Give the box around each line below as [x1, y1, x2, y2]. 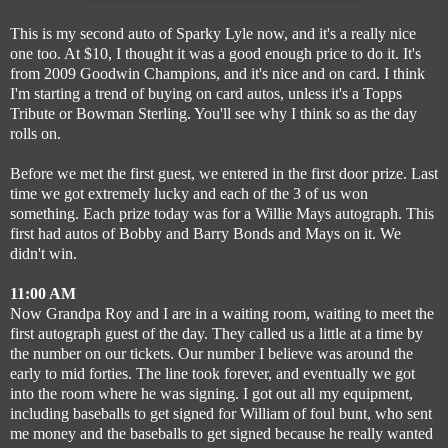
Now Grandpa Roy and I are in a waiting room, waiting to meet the [10, 304, 434, 322]
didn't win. [10, 244, 77, 262]
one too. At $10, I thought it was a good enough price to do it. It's [10, 44, 421, 62]
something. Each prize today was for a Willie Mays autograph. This [10, 204, 434, 222]
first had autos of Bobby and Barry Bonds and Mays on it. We [10, 224, 401, 242]
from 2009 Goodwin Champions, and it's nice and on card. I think [10, 64, 425, 82]
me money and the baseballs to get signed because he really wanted [10, 424, 433, 442]
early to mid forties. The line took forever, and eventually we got [10, 364, 415, 382]
